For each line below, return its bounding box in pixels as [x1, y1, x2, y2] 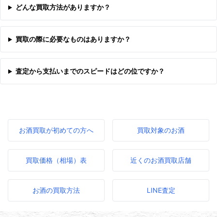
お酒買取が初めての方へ [19, 126, 93, 135]
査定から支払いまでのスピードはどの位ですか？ [15, 67, 165, 76]
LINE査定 [146, 186, 175, 195]
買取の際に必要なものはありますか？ [15, 35, 131, 44]
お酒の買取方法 [32, 186, 80, 195]
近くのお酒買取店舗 [130, 156, 191, 165]
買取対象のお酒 [137, 126, 185, 135]
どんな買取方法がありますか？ [15, 3, 110, 12]
